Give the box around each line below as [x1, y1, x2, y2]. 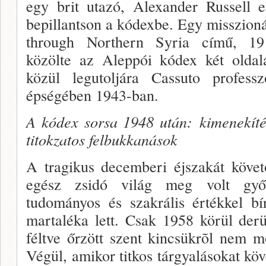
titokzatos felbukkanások [26, 129, 178, 150]
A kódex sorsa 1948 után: [26, 111, 199, 132]
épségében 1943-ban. [26, 84, 159, 105]
